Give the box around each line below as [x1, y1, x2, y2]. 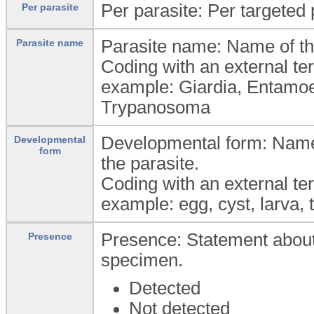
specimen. [101, 250, 183, 270]
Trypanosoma [101, 97, 210, 117]
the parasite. [101, 153, 199, 173]
